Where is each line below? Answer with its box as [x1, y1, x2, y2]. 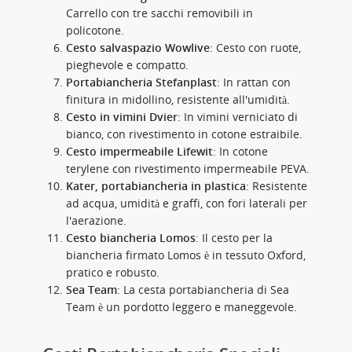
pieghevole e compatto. [66, 57, 189, 72]
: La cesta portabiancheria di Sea [117, 282, 289, 297]
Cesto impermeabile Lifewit [66, 144, 213, 159]
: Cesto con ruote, [210, 40, 301, 55]
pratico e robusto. [66, 265, 159, 280]
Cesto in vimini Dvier [66, 109, 178, 124]
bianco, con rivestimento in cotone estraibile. [66, 126, 302, 141]
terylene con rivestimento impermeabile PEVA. [66, 161, 310, 176]
